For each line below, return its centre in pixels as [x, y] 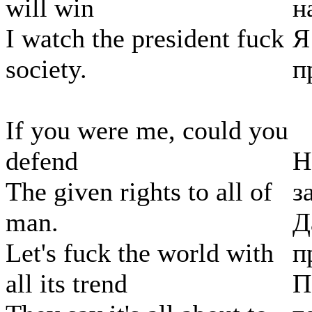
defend [42, 161]
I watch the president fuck [145, 39]
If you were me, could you [147, 131]
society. [46, 69]
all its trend [67, 284]
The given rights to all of [139, 192]
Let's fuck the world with [140, 253]
